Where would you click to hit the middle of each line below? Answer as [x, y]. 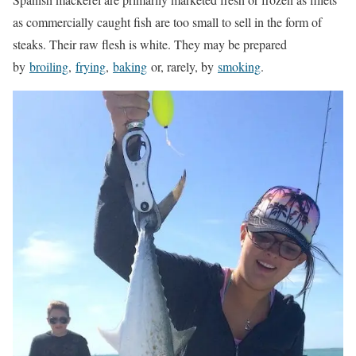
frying [91, 66]
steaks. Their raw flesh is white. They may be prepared [150, 44]
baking [130, 66]
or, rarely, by [182, 66]
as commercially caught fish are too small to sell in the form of [167, 21]
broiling [49, 66]
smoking [239, 66]
